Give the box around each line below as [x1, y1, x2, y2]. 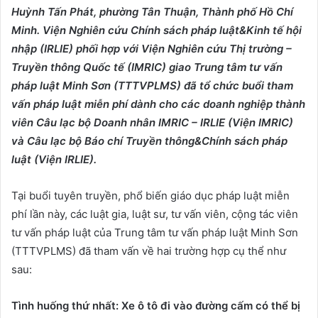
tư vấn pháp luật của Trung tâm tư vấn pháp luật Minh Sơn [11, 225, 298, 239]
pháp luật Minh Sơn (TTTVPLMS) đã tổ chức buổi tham [11, 78, 293, 92]
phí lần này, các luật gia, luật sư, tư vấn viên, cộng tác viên [11, 207, 298, 221]
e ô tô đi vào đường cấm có [128, 298, 268, 312]
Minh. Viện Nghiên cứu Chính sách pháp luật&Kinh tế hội [11, 23, 302, 37]
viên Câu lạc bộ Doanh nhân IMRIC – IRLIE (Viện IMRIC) [11, 115, 293, 129]
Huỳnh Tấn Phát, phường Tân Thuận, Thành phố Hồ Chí [11, 4, 293, 18]
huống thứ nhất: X [34, 298, 128, 312]
